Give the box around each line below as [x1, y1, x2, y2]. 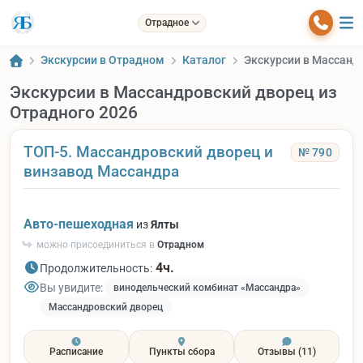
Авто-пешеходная [23, 216, 134, 232]
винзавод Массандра [23, 162, 179, 181]
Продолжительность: [40, 262, 152, 275]
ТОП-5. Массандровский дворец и [23, 143, 273, 161]
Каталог [182, 53, 226, 66]
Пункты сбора [148, 345, 215, 357]
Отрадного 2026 [10, 102, 138, 122]
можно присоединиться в [34, 239, 157, 250]
